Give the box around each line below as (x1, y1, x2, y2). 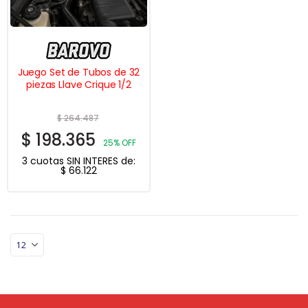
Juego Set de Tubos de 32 (17, 65, 140, 80)
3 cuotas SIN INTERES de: (22, 153, 135, 168)
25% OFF (103, 136, 136, 148)
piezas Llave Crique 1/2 (26, 78, 131, 92)
